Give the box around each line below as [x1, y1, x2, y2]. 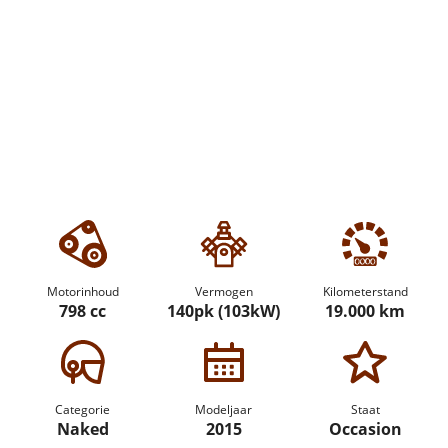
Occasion [328, 418, 402, 440]
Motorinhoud [46, 283, 119, 300]
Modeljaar [195, 401, 253, 418]
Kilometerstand [322, 283, 408, 300]
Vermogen [194, 283, 253, 300]
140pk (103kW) [167, 300, 281, 322]
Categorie [55, 401, 111, 418]
